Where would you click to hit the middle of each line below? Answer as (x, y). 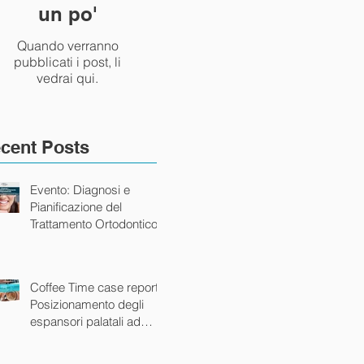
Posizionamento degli (87, 304)
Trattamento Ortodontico (94, 224)
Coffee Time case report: (96, 287)
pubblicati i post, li (67, 62)
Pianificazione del (76, 207)
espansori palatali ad (85, 321)
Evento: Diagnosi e (52, 190)
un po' (67, 14)
